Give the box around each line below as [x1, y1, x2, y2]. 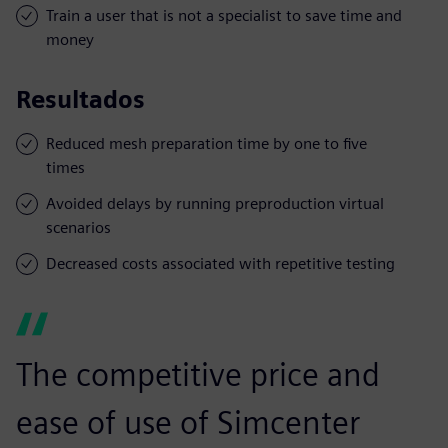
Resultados [16, 84, 145, 114]
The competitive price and [16, 354, 380, 394]
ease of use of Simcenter [16, 402, 360, 442]
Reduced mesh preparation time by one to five [46, 133, 367, 153]
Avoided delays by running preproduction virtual [46, 193, 384, 213]
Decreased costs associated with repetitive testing [46, 253, 395, 273]
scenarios [46, 217, 111, 237]
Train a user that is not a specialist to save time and [46, 5, 402, 25]
